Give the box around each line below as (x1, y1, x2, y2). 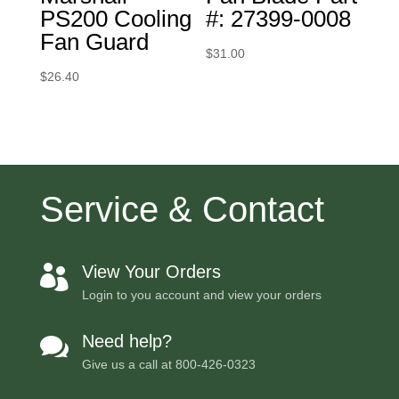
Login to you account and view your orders (81, 287, 322, 302)
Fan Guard (39, 28, 149, 56)
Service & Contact (39, 189, 324, 229)
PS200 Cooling (39, 5, 191, 33)
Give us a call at (81, 356, 175, 371)
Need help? (81, 330, 172, 351)
